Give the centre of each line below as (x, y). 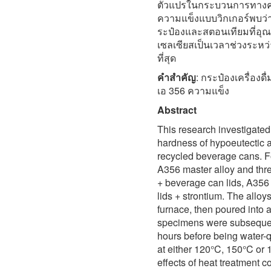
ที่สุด (167, 57)
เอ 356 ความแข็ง (193, 90)
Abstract (177, 109)
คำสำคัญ (177, 77)
